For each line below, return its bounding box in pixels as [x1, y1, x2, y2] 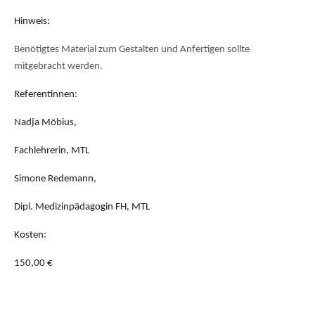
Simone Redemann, [14, 174, 96, 185]
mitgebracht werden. [14, 61, 103, 72]
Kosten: [14, 230, 46, 241]
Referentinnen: [14, 89, 77, 101]
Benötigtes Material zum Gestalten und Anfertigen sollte [14, 44, 250, 56]
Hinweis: [14, 16, 50, 27]
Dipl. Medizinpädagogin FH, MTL [14, 202, 150, 213]
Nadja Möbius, [14, 117, 77, 129]
